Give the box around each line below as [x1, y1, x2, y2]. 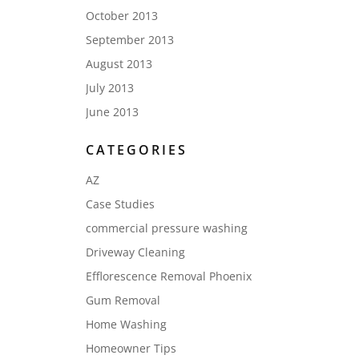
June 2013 [85, 103, 139, 119]
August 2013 [85, 55, 152, 71]
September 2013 [85, 31, 174, 47]
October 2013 [85, 7, 158, 23]
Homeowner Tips [85, 340, 176, 356]
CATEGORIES [85, 140, 188, 159]
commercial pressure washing [85, 220, 248, 236]
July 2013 [85, 79, 134, 95]
